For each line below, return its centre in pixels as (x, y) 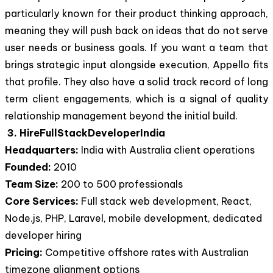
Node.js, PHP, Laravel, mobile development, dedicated (133, 218)
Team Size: (33, 184)
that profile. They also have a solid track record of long (136, 81)
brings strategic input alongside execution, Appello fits (136, 64)
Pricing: (25, 252)
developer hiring (43, 235)
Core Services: (43, 201)
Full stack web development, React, (166, 201)
